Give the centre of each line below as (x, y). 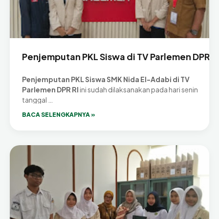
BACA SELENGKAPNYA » (59, 115)
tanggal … (37, 100)
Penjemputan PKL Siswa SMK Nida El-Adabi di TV (106, 79)
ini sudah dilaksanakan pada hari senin (138, 90)
